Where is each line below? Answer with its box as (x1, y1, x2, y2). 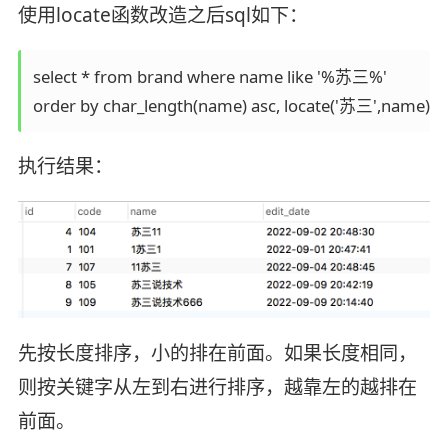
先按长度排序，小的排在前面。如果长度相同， (17, 339, 417, 366)
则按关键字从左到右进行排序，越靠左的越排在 (17, 373, 417, 400)
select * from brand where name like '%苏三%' (32, 64, 391, 88)
